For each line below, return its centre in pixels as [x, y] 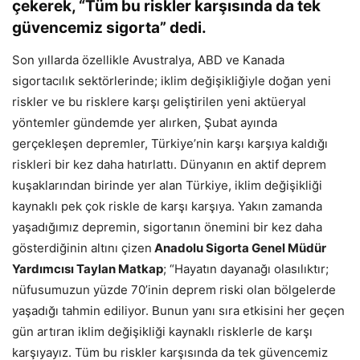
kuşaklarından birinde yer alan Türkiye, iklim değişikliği [167, 185]
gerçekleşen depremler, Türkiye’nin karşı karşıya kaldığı [170, 143]
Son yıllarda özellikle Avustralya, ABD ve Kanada [148, 59]
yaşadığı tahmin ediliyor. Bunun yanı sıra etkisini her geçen [178, 310]
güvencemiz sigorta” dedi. [109, 27]
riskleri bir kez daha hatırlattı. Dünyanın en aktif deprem [169, 164]
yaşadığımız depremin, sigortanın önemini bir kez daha [167, 227]
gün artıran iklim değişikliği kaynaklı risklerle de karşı [162, 331]
